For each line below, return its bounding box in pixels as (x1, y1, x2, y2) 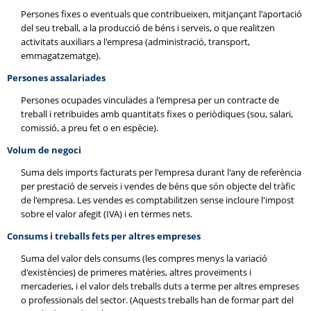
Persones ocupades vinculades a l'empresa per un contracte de (21, 94, 279, 106)
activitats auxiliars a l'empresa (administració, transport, (21, 35, 250, 48)
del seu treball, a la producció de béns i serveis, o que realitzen (21, 22, 275, 34)
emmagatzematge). (21, 49, 101, 62)
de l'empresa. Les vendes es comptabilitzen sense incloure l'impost (21, 194, 294, 206)
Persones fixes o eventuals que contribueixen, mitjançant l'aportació (21, 8, 302, 20)
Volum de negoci (7, 144, 81, 156)
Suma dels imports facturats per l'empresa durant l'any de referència (21, 166, 301, 178)
